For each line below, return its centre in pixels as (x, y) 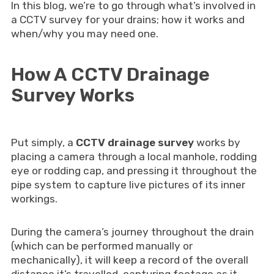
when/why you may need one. (84, 34)
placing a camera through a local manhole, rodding (134, 157)
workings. (34, 199)
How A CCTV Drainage (110, 74)
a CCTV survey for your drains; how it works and (128, 20)
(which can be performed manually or (102, 246)
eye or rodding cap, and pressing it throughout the (134, 171)
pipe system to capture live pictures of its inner (128, 185)
